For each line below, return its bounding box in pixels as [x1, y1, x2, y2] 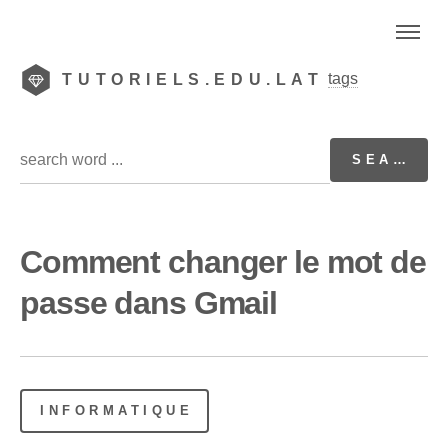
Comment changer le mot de [20, 243, 427, 280]
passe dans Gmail [20, 284, 278, 321]
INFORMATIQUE [40, 402, 194, 418]
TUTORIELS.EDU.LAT [62, 71, 324, 88]
